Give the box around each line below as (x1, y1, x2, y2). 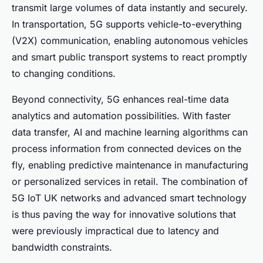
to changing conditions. (12, 67, 116, 79)
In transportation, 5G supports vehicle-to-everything (12, 18, 242, 30)
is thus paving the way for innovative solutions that (12, 208, 236, 220)
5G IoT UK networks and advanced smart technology (12, 191, 247, 204)
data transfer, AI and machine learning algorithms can (12, 126, 248, 138)
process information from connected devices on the (12, 142, 241, 154)
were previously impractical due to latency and (12, 224, 219, 237)
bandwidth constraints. (12, 241, 112, 253)
